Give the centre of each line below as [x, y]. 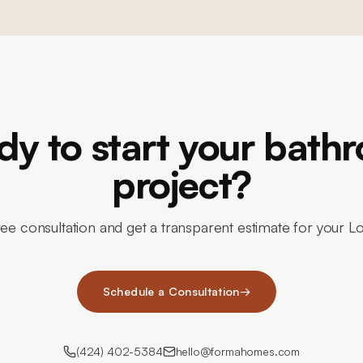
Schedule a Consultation [171, 291]
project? [181, 184]
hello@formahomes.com [238, 351]
